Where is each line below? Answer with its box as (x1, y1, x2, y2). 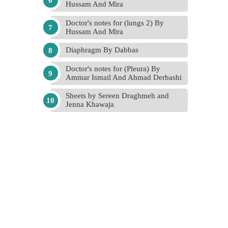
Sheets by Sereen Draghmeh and (66, 92, 169, 100)
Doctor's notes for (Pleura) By (66, 64, 160, 73)
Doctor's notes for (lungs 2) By (66, 18, 164, 27)
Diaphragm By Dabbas (66, 46, 138, 54)
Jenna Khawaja (66, 100, 114, 108)
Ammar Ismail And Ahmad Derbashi (66, 73, 182, 81)
